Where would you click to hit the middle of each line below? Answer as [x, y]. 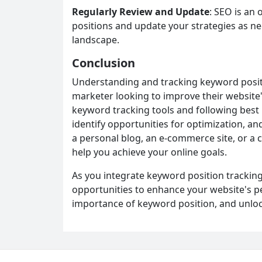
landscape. [96, 39]
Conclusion [104, 63]
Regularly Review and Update [141, 11]
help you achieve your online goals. [149, 152]
